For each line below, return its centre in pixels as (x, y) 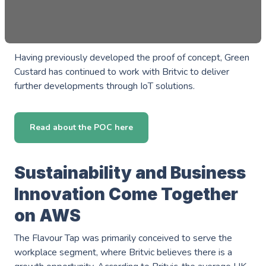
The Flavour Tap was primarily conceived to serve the (123, 238)
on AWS (47, 215)
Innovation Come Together (126, 194)
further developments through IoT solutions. (104, 86)
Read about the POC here (81, 127)
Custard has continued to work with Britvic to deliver (122, 72)
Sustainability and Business (130, 172)
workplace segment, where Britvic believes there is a (123, 252)
